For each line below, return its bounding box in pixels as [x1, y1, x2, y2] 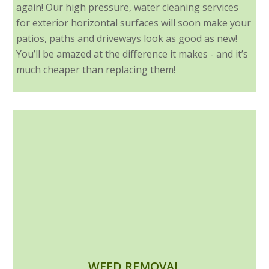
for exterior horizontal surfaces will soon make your [16, 16, 252, 30]
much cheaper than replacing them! [16, 63, 176, 77]
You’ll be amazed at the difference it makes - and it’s [16, 47, 249, 61]
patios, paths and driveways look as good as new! [16, 32, 238, 46]
